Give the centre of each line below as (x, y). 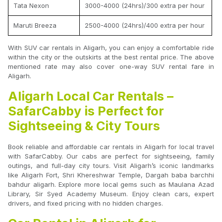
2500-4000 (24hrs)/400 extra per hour (145, 26)
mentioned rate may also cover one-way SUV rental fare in (111, 67)
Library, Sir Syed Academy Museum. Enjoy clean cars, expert (111, 194)
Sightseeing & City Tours (84, 126)
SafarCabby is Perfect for (86, 111)
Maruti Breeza (35, 26)
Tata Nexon (31, 6)
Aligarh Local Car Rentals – (91, 96)
